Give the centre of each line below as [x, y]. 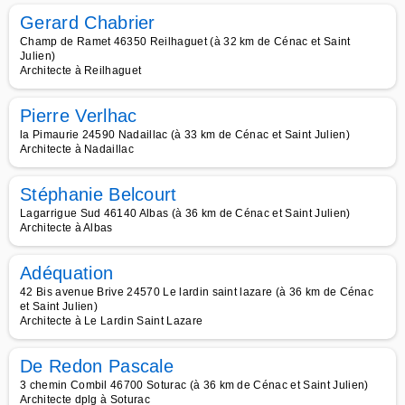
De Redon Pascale [97, 366]
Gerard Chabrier [88, 23]
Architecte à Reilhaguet [81, 71]
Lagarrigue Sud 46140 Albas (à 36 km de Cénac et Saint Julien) [185, 213]
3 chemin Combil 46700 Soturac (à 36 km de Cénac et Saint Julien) [194, 385]
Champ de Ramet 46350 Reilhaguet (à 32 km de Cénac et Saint [185, 42]
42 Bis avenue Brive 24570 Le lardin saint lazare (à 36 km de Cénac [197, 292]
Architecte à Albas [66, 228]
